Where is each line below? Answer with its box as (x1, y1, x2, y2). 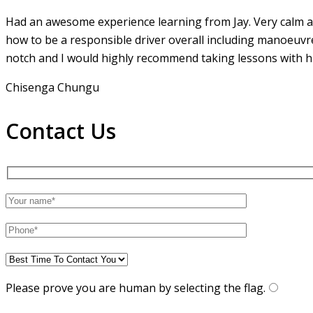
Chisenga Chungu (6, 79, 99, 95)
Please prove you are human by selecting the (6, 280, 241, 296)
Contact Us (6, 116, 116, 145)
